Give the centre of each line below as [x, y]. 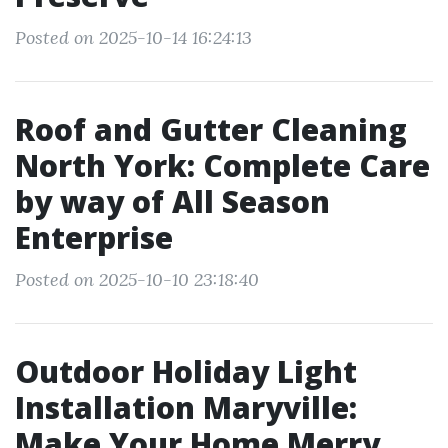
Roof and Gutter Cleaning [211, 129]
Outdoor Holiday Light [186, 371]
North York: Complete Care [222, 165]
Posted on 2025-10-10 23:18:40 [137, 279]
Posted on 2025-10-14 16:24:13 [133, 37]
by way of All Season [172, 201]
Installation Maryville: [186, 407]
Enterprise [94, 237]
